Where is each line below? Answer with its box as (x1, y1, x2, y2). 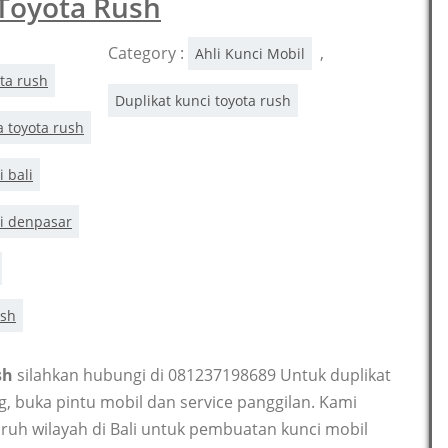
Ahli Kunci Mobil (194, 44, 305, 64)
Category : (107, 42, 188, 65)
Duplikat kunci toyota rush (114, 91, 291, 111)
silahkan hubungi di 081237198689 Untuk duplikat (17, 364, 391, 387)
